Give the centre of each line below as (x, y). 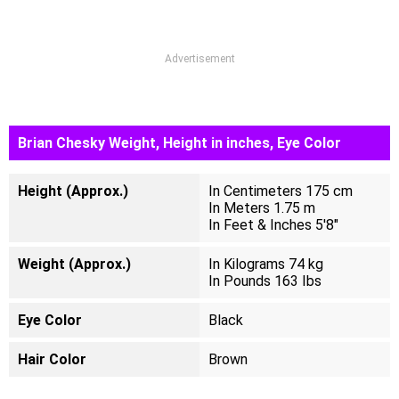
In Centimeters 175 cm (281, 191)
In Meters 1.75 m (262, 208)
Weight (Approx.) (74, 264)
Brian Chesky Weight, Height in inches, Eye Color (179, 143)
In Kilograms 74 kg (266, 264)
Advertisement (199, 59)
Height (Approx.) (73, 191)
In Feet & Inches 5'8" (273, 225)
